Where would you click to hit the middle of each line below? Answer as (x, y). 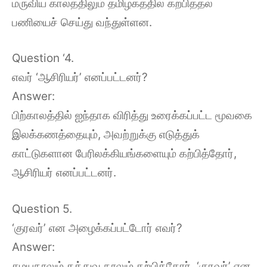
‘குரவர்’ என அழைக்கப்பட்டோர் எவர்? (97, 228)
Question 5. (42, 209)
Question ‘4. (43, 58)
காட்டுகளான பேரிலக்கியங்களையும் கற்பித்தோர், (124, 153)
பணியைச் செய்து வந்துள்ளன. (82, 22)
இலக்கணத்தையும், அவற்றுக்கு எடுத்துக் (106, 134)
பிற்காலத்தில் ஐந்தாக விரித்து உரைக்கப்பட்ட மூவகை (132, 115)
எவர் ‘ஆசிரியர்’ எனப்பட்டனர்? (80, 77)
